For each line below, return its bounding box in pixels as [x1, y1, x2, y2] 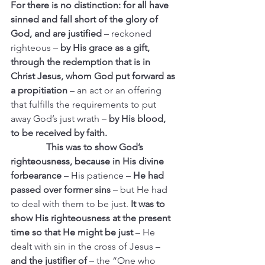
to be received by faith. [11, 127, 107, 138]
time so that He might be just [11, 227, 135, 238]
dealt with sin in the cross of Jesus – [11, 241, 163, 252]
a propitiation [11, 85, 70, 96]
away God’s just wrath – [11, 113, 106, 124]
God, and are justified [11, 28, 104, 39]
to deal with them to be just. [11, 198, 128, 209]
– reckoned [104, 28, 154, 39]
